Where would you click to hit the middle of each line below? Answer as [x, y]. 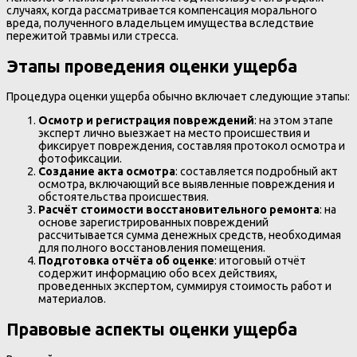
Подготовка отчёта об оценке [126, 261]
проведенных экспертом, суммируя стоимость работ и [185, 286]
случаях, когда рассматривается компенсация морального [162, 11]
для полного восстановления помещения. [152, 248]
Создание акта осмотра [107, 172]
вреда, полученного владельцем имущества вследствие [160, 24]
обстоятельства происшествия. [124, 197]
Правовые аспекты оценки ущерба [152, 329]
